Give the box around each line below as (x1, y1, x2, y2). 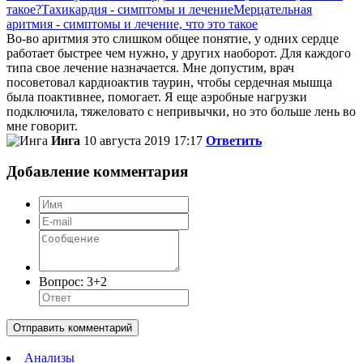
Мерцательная (233, 2, 312, 16)
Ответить (206, 133, 262, 147)
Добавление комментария (6, 163, 188, 181)
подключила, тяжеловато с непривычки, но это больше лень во (6, 104, 356, 118)
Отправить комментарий (13, 321, 132, 334)
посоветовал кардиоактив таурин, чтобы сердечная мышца (6, 75, 332, 89)
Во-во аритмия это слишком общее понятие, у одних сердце (6, 31, 339, 45)
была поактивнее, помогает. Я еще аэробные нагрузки (6, 89, 307, 104)
